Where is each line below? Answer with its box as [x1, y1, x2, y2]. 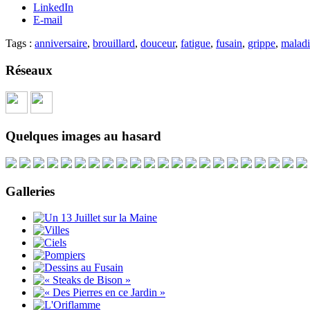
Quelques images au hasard [6, 129, 161, 144]
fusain [216, 37, 242, 50]
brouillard [93, 37, 135, 50]
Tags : [6, 37, 35, 50]
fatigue [181, 37, 210, 50]
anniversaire [35, 37, 87, 50]
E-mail [33, 14, 62, 26]
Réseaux [6, 62, 53, 77]
